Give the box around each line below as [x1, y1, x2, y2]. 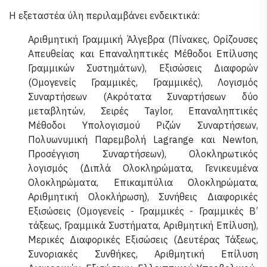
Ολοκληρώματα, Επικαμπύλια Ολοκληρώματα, [28, 176, 258, 188]
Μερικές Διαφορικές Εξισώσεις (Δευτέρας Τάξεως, [28, 234, 258, 246]
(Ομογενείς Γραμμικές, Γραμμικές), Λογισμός [28, 76, 258, 88]
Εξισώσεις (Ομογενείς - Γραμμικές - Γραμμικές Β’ [28, 205, 258, 217]
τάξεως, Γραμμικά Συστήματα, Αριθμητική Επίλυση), [28, 219, 258, 231]
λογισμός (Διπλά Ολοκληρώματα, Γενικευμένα [28, 162, 258, 174]
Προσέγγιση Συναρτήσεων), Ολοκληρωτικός [28, 148, 258, 160]
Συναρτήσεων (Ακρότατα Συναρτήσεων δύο [28, 91, 258, 103]
